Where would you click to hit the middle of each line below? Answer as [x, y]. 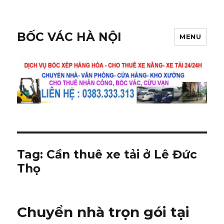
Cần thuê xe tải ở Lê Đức [122, 155]
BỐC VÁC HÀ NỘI [69, 37]
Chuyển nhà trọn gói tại [103, 212]
